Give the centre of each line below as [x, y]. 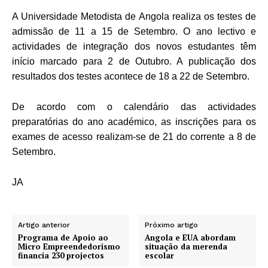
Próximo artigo [172, 225]
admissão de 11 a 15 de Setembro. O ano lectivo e [134, 31]
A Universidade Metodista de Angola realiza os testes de [134, 16]
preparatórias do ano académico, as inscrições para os [134, 121]
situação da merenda [186, 246]
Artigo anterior [44, 225]
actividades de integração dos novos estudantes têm [134, 46]
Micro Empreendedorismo [69, 246]
